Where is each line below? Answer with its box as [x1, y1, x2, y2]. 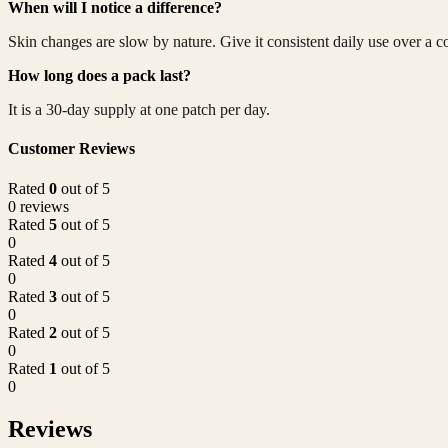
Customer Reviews [8, 140, 135, 158]
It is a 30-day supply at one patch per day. [8, 101, 270, 119]
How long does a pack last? [8, 67, 191, 85]
